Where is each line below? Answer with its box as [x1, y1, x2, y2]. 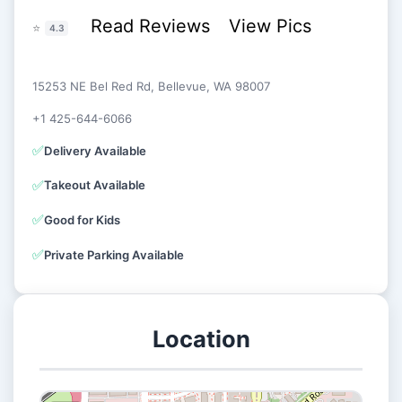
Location [152, 325, 250, 354]
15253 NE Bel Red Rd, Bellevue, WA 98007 [32, 79, 272, 94]
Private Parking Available [44, 247, 185, 262]
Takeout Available [44, 178, 146, 193]
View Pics [228, 14, 311, 37]
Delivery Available [44, 143, 147, 158]
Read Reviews [90, 14, 215, 37]
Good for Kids [44, 212, 121, 227]
